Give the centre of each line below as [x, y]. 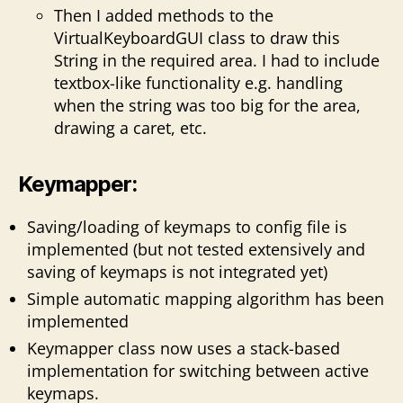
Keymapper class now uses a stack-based [184, 348]
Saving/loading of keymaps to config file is [187, 226]
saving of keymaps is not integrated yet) [177, 271]
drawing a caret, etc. [130, 127]
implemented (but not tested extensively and [196, 249]
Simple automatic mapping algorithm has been [206, 298]
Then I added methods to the [164, 15]
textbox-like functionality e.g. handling [198, 82]
